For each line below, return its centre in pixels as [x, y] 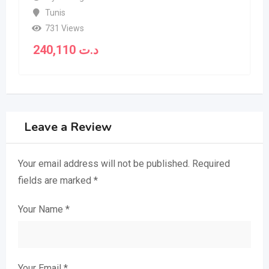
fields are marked [56, 180]
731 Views [64, 29]
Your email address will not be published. [104, 163]
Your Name [42, 209]
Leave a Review [68, 127]
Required [211, 163]
